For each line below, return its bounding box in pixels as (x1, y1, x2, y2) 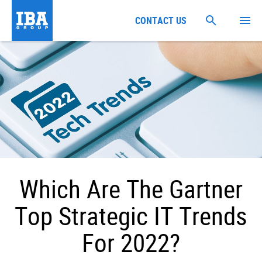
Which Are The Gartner (19, 172, 243, 205)
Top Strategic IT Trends (15, 199, 247, 232)
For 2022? (82, 226, 180, 259)
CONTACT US (135, 14, 187, 27)
